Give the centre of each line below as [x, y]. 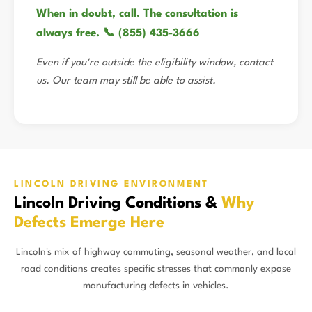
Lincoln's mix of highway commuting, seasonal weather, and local [156, 252]
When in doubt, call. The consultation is [137, 14]
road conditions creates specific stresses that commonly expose [156, 269]
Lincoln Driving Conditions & [118, 203]
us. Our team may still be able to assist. [126, 81]
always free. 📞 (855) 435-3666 [118, 33]
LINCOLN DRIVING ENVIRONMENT [111, 184]
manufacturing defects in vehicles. [156, 286]
